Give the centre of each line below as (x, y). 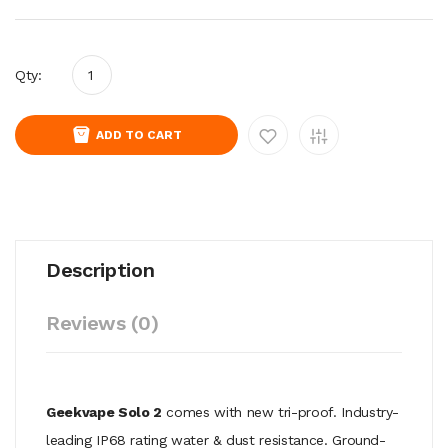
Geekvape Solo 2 (104, 411)
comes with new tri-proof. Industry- (280, 411)
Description (100, 269)
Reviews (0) (102, 322)
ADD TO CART (139, 134)
